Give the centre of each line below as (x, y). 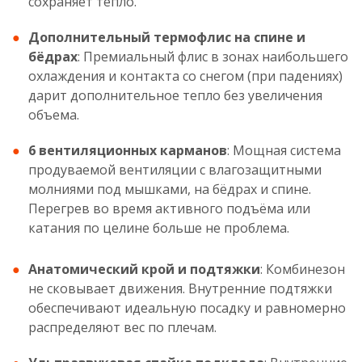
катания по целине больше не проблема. (159, 228)
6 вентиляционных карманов (128, 150)
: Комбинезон (303, 269)
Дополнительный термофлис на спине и (167, 37)
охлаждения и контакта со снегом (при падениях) (185, 76)
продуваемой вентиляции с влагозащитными (175, 170)
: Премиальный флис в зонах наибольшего (213, 57)
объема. (54, 115)
